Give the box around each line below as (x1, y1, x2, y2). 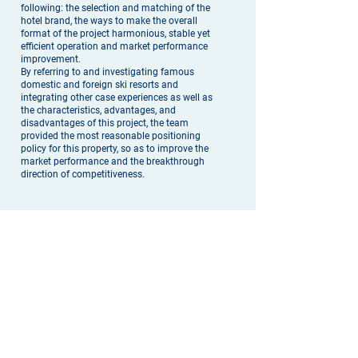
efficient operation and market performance (21, 41, 208, 52)
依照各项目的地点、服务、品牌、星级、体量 (21, 274, 213, 287)
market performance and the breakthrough (21, 156, 205, 167)
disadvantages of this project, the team (21, 117, 189, 129)
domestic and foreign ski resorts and (21, 79, 178, 90)
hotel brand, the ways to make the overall (21, 15, 197, 26)
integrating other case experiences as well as (21, 92, 213, 103)
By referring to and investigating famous (21, 66, 194, 78)
